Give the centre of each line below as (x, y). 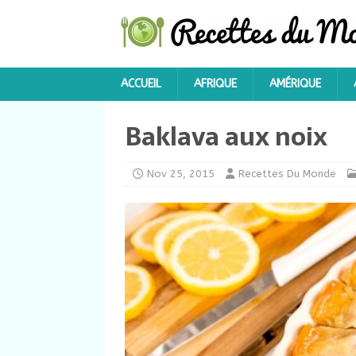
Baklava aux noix (226, 137)
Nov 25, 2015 (181, 174)
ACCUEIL (141, 84)
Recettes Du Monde (287, 174)
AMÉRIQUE (295, 84)
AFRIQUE (215, 84)
